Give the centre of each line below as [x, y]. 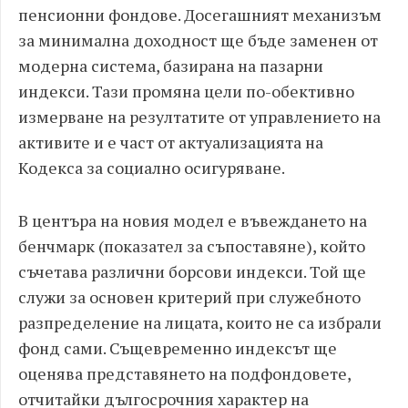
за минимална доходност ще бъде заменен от [198, 40]
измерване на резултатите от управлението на [199, 117]
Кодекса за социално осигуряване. [152, 168]
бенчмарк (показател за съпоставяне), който [192, 246]
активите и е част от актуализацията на [171, 142]
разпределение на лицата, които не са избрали [200, 322]
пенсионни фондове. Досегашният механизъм [200, 15]
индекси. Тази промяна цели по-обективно [186, 91]
